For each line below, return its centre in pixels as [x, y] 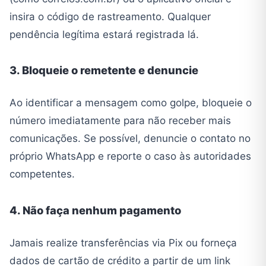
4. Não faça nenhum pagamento [95, 210]
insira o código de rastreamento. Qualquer [110, 16]
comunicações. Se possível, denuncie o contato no [130, 139]
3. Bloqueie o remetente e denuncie [104, 70]
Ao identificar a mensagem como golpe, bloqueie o [131, 103]
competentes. [42, 174]
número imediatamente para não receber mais [120, 121]
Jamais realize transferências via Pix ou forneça [123, 243]
